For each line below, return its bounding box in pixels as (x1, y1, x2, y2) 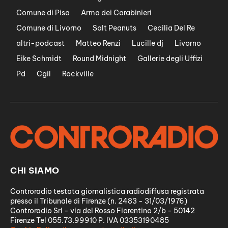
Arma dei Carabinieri (81, 8, 152, 18)
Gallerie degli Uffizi (137, 54, 203, 64)
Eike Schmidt (16, 54, 62, 64)
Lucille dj (132, 39, 163, 48)
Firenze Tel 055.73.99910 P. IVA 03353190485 (10, 215, 169, 225)
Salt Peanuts (93, 23, 136, 33)
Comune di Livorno (16, 23, 81, 33)
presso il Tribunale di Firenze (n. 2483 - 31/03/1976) (10, 196, 187, 206)
